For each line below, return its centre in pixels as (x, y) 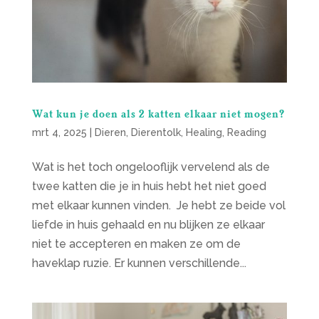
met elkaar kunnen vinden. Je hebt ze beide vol (158, 206)
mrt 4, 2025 (59, 133)
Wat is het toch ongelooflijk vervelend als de (151, 167)
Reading (246, 133)
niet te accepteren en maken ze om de (136, 244)
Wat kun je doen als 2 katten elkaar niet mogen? (158, 114)
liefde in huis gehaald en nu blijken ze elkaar (148, 225)
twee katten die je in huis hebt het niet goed (149, 187)
